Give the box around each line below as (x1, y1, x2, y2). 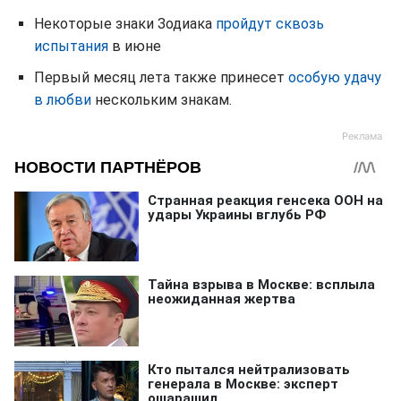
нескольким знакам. (91, 91, 232, 109)
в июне (108, 38, 161, 55)
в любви (34, 91, 91, 109)
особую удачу (288, 69, 381, 87)
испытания (34, 38, 108, 55)
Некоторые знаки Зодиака (34, 15, 216, 33)
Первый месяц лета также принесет (34, 69, 288, 87)
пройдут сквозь (216, 15, 324, 33)
